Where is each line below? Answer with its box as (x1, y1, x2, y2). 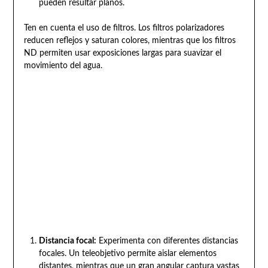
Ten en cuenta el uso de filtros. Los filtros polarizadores (23, 24, 224, 33)
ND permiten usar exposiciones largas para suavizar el (23, 49, 221, 58)
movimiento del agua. (23, 62, 102, 71)
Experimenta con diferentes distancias (96, 237, 238, 246)
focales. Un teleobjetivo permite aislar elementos (38, 249, 217, 258)
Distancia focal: (38, 237, 96, 246)
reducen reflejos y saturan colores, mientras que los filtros (23, 36, 236, 45)
